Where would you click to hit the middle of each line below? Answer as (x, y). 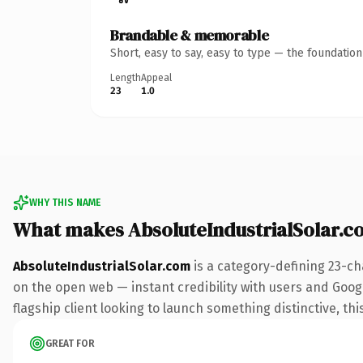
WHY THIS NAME (65, 202)
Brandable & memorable (190, 35)
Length (126, 77)
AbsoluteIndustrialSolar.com (102, 266)
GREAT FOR (70, 343)
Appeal (156, 77)
